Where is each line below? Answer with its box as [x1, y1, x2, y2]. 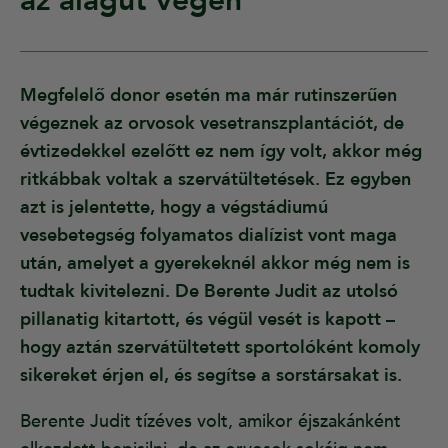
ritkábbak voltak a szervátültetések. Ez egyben [20, 167, 411, 193]
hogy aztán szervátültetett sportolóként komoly [20, 335, 420, 361]
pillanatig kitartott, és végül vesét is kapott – [20, 307, 395, 333]
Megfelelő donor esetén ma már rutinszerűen [20, 83, 397, 109]
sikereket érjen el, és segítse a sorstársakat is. [20, 363, 402, 389]
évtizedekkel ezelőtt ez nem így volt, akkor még [20, 139, 422, 165]
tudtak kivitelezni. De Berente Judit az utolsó [20, 279, 398, 305]
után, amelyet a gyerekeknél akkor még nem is [20, 251, 410, 277]
